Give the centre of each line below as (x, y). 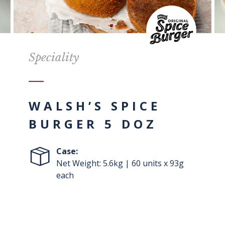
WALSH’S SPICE (95, 106)
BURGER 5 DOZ (93, 124)
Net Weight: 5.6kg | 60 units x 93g (120, 163)
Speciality (54, 58)
